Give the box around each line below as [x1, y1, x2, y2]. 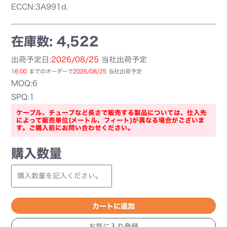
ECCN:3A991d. [11, 3, 69, 11]
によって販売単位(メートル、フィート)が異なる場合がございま [16, 117, 205, 124]
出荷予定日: [11, 56, 52, 63]
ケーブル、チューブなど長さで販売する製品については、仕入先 [16, 109, 207, 116]
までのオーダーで [27, 68, 73, 74]
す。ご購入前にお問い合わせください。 [16, 125, 135, 131]
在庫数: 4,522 [11, 35, 99, 48]
